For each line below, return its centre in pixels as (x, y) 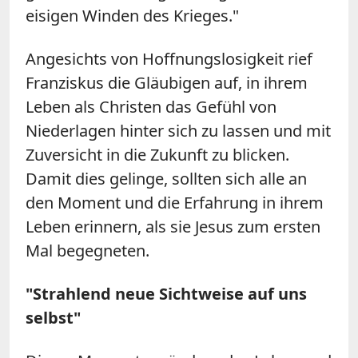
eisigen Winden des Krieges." (132, 15)
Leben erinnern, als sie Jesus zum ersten (173, 226)
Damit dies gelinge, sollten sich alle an (166, 178)
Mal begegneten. (88, 250)
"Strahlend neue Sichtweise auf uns (166, 293)
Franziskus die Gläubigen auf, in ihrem (167, 82)
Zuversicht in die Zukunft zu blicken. (157, 154)
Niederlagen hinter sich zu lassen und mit (178, 130)
